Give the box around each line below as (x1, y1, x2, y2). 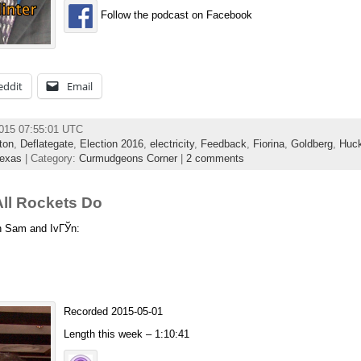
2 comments (185, 152, 244, 165)
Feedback (200, 138, 247, 151)
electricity (149, 138, 194, 151)
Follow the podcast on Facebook (97, 9, 252, 22)
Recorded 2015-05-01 (63, 305, 163, 317)
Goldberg (290, 138, 333, 151)
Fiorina (252, 138, 284, 151)
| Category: (21, 152, 79, 165)
